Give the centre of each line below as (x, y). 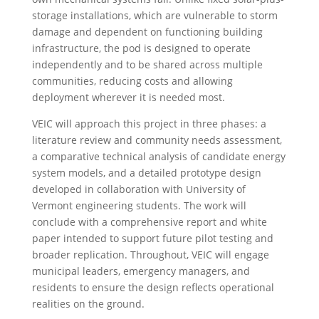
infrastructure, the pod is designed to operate (141, 48)
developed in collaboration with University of (138, 189)
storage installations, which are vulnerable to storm (155, 16)
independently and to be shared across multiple (147, 65)
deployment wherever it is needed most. (128, 98)
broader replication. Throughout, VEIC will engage (150, 255)
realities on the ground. (88, 304)
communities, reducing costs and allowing (132, 81)
